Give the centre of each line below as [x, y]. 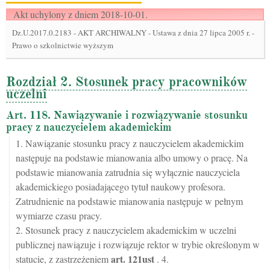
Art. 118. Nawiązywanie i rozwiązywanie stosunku [127, 115]
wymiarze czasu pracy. [59, 215]
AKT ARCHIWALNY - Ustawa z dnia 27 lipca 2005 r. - [166, 33]
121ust [141, 259]
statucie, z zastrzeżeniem [63, 259]
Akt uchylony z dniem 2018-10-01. [80, 14]
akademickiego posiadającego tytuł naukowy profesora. [121, 187]
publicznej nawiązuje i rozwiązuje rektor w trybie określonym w [138, 244]
